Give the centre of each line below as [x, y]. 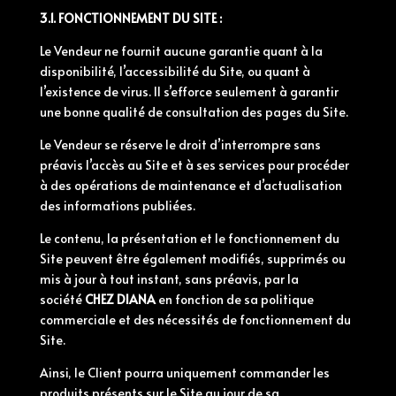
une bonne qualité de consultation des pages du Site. [194, 112]
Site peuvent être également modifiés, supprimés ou [192, 259]
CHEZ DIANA [120, 299]
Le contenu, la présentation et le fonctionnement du [189, 238]
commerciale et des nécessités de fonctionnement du [195, 320]
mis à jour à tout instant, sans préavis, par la [169, 279]
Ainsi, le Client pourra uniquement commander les [184, 373]
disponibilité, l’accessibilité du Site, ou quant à [175, 71]
